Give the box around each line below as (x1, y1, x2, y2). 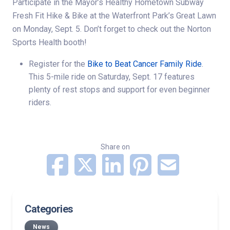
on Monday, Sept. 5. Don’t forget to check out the (12, 24, 187, 34)
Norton (187, 24, 211, 34)
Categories (25, 203, 73, 216)
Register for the (29, 59, 87, 69)
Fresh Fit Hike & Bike (12, 11, 88, 21)
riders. (29, 98, 51, 108)
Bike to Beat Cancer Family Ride (87, 59, 202, 69)
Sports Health (12, 37, 62, 48)
